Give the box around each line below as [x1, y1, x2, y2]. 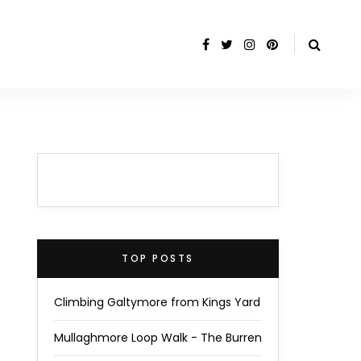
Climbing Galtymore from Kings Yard [54, 294, 260, 310]
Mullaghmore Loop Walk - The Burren [54, 330, 262, 346]
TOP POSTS [122, 251, 194, 265]
